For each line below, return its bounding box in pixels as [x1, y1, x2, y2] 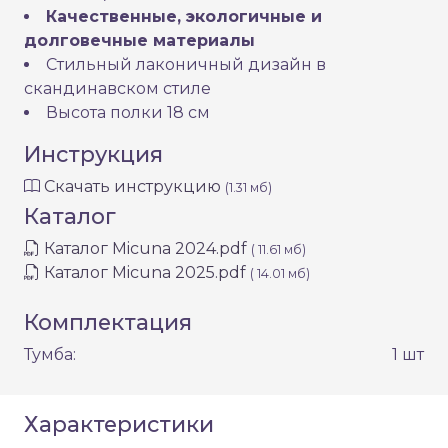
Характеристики [24, 411, 214, 438]
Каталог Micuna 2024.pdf [40, 239, 251, 259]
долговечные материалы [24, 31, 255, 51]
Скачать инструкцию [44, 177, 225, 197]
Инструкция [24, 141, 163, 168]
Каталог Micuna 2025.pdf [40, 263, 250, 283]
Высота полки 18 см [46, 103, 210, 123]
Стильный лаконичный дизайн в [46, 55, 326, 75]
